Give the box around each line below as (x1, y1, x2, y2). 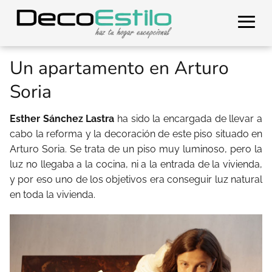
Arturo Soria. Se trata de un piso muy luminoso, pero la (10, 143, 262, 155)
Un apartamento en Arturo (10, 56, 229, 81)
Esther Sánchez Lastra (10, 113, 115, 124)
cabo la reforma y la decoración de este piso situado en (10, 128, 262, 140)
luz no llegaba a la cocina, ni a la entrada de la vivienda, (10, 158, 262, 170)
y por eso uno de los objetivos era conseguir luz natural (10, 174, 262, 185)
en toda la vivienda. (10, 189, 95, 200)
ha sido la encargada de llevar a (114, 113, 263, 124)
